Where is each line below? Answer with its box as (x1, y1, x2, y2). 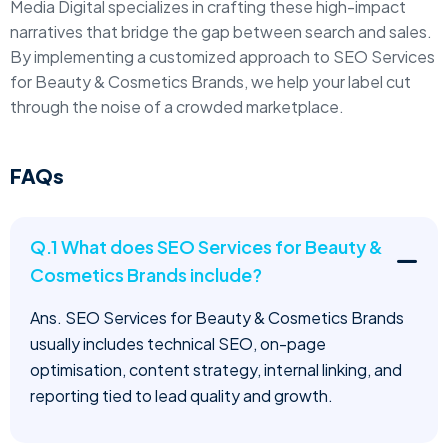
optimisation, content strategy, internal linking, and (30, 359, 402, 380)
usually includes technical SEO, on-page (30, 333, 326, 354)
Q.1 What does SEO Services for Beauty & (30, 235, 383, 258)
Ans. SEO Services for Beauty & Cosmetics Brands (30, 307, 404, 328)
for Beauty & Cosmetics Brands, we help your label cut (10, 71, 411, 92)
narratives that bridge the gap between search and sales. (10, 21, 432, 42)
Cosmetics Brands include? (30, 263, 262, 286)
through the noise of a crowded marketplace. (10, 96, 344, 117)
